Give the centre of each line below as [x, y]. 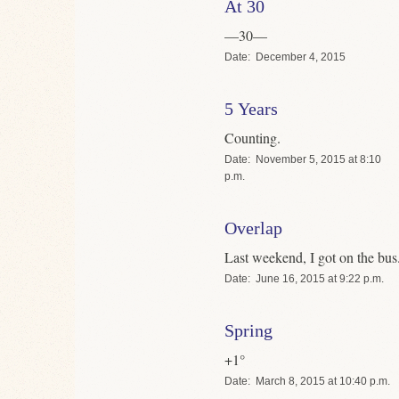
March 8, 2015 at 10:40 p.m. [323, 382]
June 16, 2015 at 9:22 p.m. [320, 279]
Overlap [253, 228]
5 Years [251, 108]
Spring [248, 331]
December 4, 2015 [301, 57]
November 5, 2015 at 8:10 [318, 159]
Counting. [252, 137]
